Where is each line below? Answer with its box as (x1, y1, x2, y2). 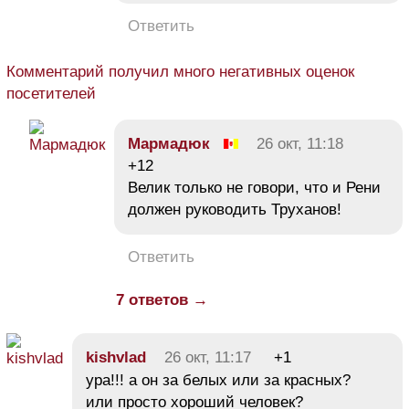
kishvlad (86, 349, 146, 367)
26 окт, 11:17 (164, 349, 251, 367)
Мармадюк (128, 135, 210, 153)
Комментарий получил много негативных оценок (6, 63, 354, 81)
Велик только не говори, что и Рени (128, 179, 381, 197)
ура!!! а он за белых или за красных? (86, 372, 351, 390)
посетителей (6, 85, 96, 103)
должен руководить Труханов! (128, 201, 341, 219)
